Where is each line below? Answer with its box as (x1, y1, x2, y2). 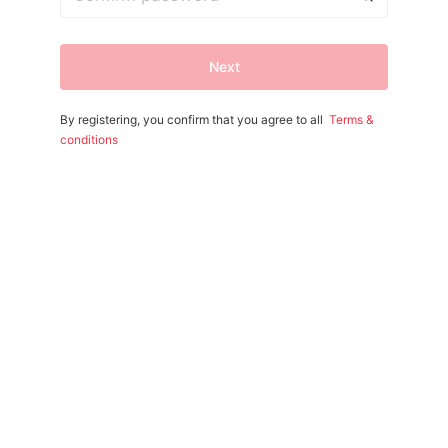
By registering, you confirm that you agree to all (60, 112, 323, 127)
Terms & (329, 112, 374, 127)
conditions (60, 132, 118, 147)
